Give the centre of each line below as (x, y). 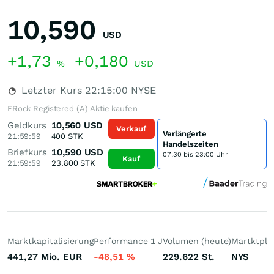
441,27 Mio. (34, 257)
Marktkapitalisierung (50, 241)
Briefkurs (27, 152)
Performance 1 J (128, 241)
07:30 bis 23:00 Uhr (195, 154)
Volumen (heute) (197, 241)
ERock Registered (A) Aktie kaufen (72, 109)
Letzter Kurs (52, 90)
